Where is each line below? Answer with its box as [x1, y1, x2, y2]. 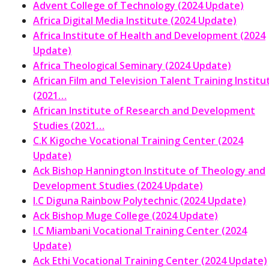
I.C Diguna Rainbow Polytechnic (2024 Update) [33, 193, 246, 207]
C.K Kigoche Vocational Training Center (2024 [33, 133, 243, 147]
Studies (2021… [33, 118, 104, 132]
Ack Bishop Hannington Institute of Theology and [33, 163, 265, 177]
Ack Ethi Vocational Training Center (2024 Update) [33, 253, 267, 267]
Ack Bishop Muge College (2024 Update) [33, 208, 218, 222]
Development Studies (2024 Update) [33, 178, 203, 192]
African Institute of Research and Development [33, 103, 255, 117]
